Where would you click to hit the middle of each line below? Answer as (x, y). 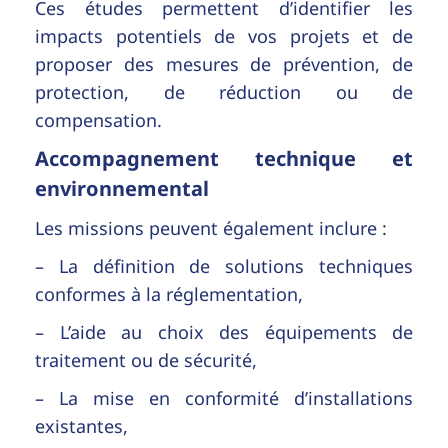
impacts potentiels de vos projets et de (224, 35)
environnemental (122, 188)
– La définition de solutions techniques (224, 265)
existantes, (81, 425)
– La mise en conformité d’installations (224, 397)
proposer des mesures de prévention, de (224, 63)
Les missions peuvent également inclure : (211, 227)
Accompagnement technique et (224, 158)
